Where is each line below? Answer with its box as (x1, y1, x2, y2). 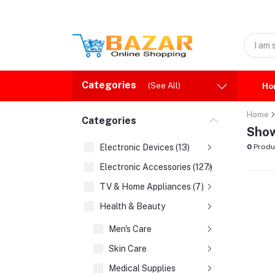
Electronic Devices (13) (99, 142, 190, 152)
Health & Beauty (99, 201, 165, 211)
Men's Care (109, 224, 152, 234)
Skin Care (109, 244, 147, 254)
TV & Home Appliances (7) (99, 182, 204, 192)
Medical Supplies (109, 263, 176, 273)
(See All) (148, 81, 180, 90)
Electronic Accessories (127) (99, 162, 212, 172)
